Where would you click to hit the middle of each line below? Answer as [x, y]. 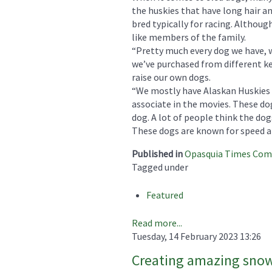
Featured [165, 195]
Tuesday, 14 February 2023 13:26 [196, 236]
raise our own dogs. [171, 77]
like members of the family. [189, 37]
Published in [157, 153]
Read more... [157, 223]
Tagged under [160, 167]
